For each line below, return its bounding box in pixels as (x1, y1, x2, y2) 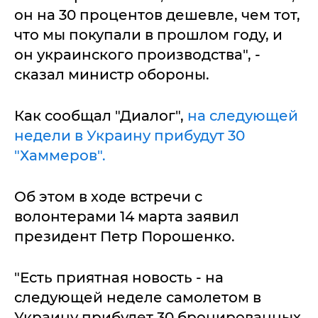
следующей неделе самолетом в (14, 288, 261, 306)
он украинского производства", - (14, 45, 261, 63)
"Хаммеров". (14, 146, 106, 164)
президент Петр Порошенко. (14, 227, 235, 245)
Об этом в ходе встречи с (14, 187, 202, 205)
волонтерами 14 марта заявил (14, 207, 239, 225)
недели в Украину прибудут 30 (14, 126, 245, 144)
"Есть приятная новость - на (14, 268, 224, 286)
